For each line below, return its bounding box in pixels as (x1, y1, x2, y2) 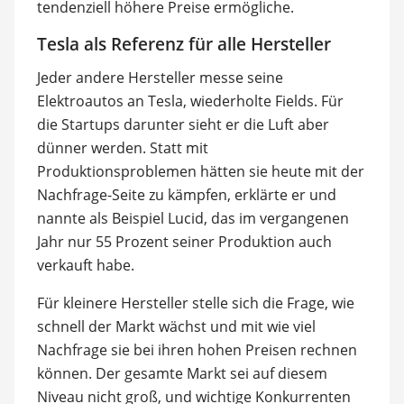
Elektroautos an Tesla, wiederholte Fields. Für (36, 90, 344, 111)
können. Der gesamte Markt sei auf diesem (36, 363, 327, 383)
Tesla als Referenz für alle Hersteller (36, 32, 331, 56)
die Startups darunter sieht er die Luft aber (36, 114, 329, 134)
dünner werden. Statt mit (36, 137, 208, 158)
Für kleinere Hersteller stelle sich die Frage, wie (36, 292, 354, 313)
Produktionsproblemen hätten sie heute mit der (36, 161, 364, 181)
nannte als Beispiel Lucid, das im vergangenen (36, 207, 349, 228)
